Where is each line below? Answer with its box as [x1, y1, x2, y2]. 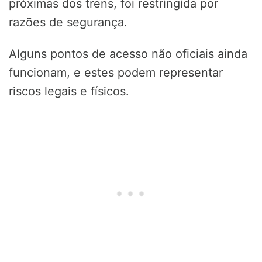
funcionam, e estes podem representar [9, 65, 223, 80]
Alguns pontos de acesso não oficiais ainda [9, 47, 247, 61]
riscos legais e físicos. [9, 84, 129, 99]
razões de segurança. [9, 15, 127, 30]
